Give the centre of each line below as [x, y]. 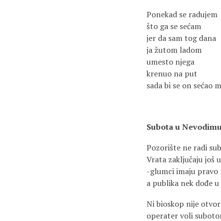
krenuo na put [172, 74]
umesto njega [170, 62]
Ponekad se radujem [182, 14]
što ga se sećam [174, 26]
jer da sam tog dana [181, 38]
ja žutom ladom [174, 50]
